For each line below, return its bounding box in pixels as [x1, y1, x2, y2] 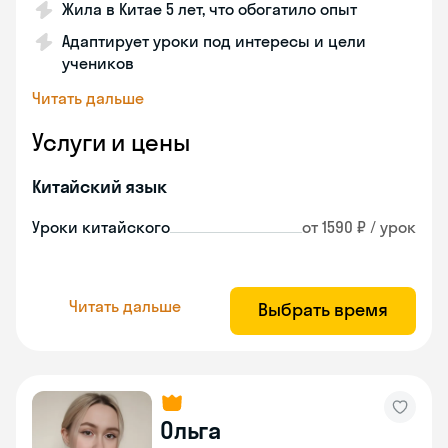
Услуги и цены [32, 127, 190, 157]
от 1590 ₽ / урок [302, 217, 416, 237]
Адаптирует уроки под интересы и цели [62, 31, 366, 51]
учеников [62, 53, 134, 73]
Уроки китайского [32, 217, 170, 237]
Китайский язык [32, 175, 167, 198]
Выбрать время [258, 298, 388, 321]
